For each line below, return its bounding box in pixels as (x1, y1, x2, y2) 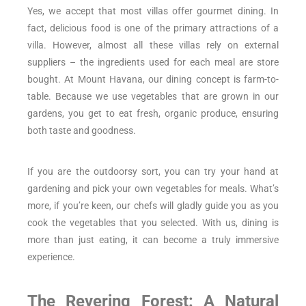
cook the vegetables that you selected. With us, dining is (27, 217, 279, 228)
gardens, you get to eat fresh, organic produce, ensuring (27, 107, 279, 119)
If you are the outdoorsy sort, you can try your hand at (27, 165, 279, 177)
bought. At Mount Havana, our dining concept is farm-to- (27, 73, 279, 85)
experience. (27, 251, 75, 262)
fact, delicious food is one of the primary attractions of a (27, 22, 279, 33)
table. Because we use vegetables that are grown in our (27, 90, 279, 102)
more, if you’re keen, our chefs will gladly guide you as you (27, 199, 279, 211)
